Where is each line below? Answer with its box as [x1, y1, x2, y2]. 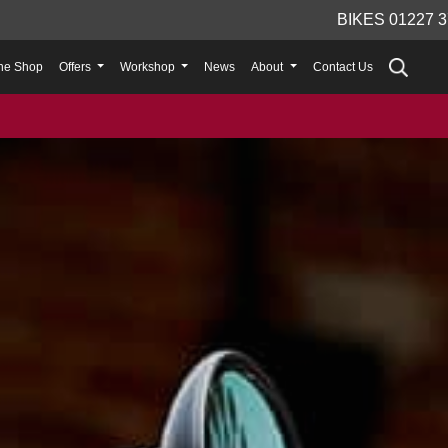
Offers [59, 60, 94, 74]
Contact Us [312, 60, 373, 74]
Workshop [120, 60, 179, 74]
